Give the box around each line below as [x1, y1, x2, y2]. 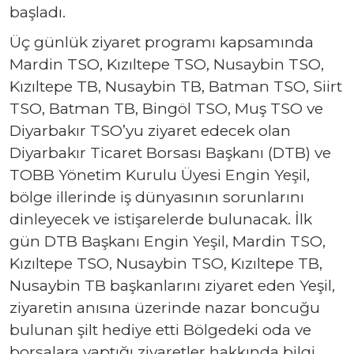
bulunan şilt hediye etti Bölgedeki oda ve [9, 319, 311, 339]
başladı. [9, 2, 66, 21]
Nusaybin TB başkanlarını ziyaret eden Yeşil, [9, 275, 335, 295]
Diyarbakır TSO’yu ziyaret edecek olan [9, 120, 291, 140]
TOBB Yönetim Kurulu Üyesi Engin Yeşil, [9, 164, 310, 184]
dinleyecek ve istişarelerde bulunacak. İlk [9, 209, 312, 228]
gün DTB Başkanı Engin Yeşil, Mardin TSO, [9, 231, 326, 250]
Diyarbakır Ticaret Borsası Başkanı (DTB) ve [9, 142, 331, 162]
